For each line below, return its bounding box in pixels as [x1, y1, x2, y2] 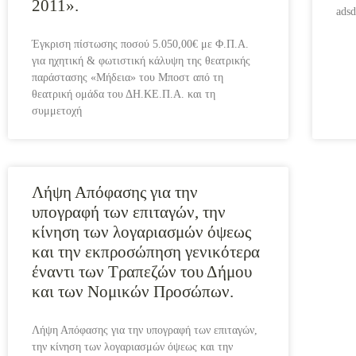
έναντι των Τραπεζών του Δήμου [32, 262, 252, 281]
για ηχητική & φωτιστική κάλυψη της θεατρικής [32, 55, 250, 67]
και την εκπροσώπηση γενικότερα [32, 242, 260, 261]
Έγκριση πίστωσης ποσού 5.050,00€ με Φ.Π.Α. [32, 38, 249, 50]
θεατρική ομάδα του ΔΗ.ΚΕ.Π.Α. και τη [32, 88, 215, 100]
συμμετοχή [32, 105, 82, 117]
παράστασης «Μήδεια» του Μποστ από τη [32, 72, 223, 83]
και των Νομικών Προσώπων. [32, 282, 234, 301]
